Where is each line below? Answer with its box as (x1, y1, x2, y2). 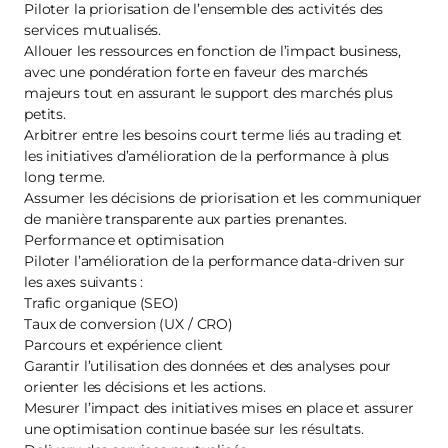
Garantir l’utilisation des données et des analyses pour (24, 357, 392, 375)
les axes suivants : (24, 273, 144, 291)
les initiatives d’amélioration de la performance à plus (24, 147, 390, 165)
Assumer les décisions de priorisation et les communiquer (24, 189, 423, 207)
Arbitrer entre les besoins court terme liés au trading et (24, 126, 403, 144)
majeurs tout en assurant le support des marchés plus (24, 84, 393, 102)
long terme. (24, 168, 105, 186)
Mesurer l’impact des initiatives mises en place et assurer (24, 399, 414, 417)
